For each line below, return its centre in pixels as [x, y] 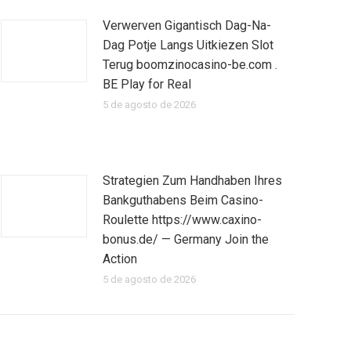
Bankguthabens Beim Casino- [183, 200]
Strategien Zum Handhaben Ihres [192, 181]
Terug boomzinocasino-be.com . [190, 65]
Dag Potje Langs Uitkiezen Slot [188, 45]
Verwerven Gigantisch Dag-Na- [187, 25]
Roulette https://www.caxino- [182, 220]
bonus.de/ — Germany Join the [186, 239]
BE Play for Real [147, 84]
